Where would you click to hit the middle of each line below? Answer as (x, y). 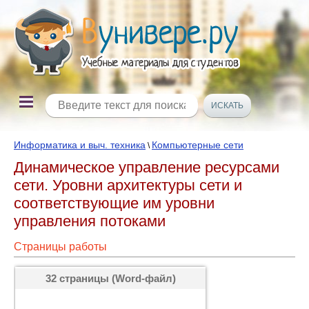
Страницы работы (60, 247)
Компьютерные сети (198, 145)
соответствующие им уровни (114, 203)
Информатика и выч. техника (80, 145)
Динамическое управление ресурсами (147, 167)
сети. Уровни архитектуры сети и (128, 185)
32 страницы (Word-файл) (110, 278)
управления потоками (90, 221)
